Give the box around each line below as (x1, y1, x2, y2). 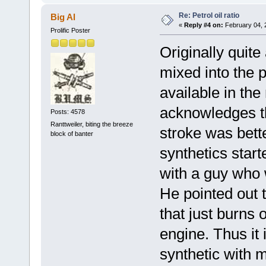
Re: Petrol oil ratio (178, 11, 239, 20)
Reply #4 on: (183, 21, 223, 29)
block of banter (50, 130, 93, 138)
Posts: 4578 (50, 107, 85, 115)
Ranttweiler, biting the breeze (50, 121, 133, 128)
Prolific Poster (50, 27, 90, 34)
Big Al (50, 12, 76, 23)
